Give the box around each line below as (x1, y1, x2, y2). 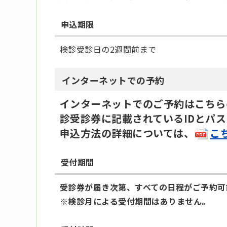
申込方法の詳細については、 (60, 125, 195, 140)
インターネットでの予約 (61, 73, 165, 87)
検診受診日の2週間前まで (60, 43, 157, 56)
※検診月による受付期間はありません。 (60, 195, 210, 208)
